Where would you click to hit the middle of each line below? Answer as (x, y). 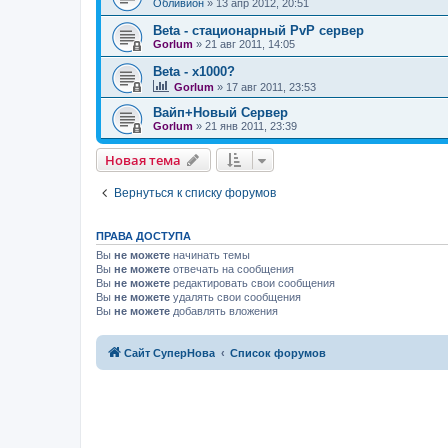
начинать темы (210, 255)
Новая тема (143, 160)
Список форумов (278, 352)
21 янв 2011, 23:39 (251, 126)
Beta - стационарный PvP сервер (258, 31)
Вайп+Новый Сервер (220, 113)
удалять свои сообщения (235, 297)
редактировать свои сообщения (252, 283)
